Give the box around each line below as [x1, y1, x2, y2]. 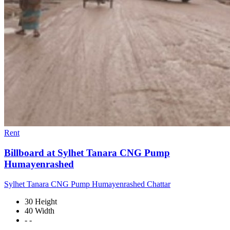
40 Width [25, 206, 54, 215]
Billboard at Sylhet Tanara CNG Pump [4, 147, 170, 159]
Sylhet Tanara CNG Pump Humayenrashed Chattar [4, 179, 170, 188]
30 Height [25, 197, 57, 206]
